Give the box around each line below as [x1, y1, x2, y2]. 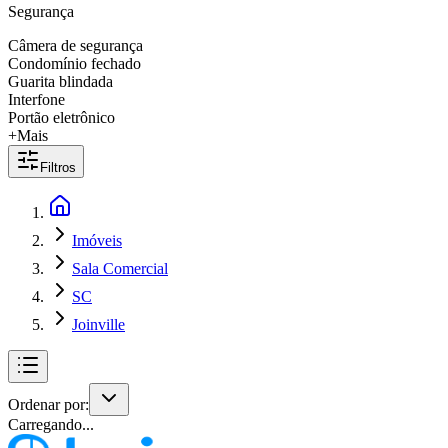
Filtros [40, 160, 76, 175]
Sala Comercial [72, 260, 168, 277]
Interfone [8, 91, 65, 108]
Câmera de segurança [8, 37, 143, 54]
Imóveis [72, 232, 122, 249]
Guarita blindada [8, 73, 113, 90]
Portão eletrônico [8, 109, 115, 126]
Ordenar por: [8, 396, 89, 413]
